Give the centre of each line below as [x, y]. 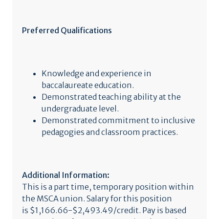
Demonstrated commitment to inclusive [118, 120]
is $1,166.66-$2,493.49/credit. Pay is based [104, 210]
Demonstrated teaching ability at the [111, 97]
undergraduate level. [80, 109]
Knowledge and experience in [97, 73]
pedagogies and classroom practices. [110, 132]
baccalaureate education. [88, 85]
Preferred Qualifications [67, 30]
